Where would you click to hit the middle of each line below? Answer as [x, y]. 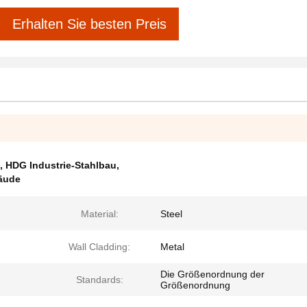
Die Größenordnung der [212, 274]
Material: [99, 214]
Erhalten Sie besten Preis [89, 24]
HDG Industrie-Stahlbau [61, 165]
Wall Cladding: [99, 247]
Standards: [99, 280]
